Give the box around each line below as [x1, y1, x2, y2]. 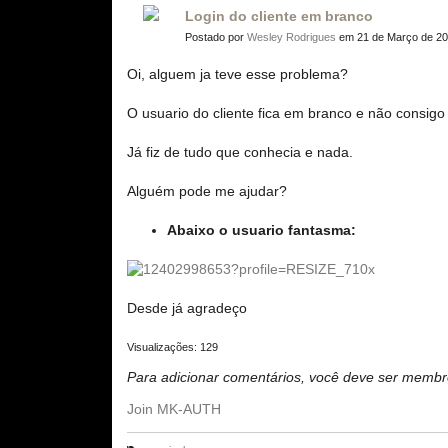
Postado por [185, 31, 247, 43]
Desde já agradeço [127, 300, 247, 316]
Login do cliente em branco [185, 8, 373, 24]
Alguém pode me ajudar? [127, 183, 287, 199]
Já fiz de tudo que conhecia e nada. [127, 144, 353, 160]
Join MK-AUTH [127, 401, 221, 417]
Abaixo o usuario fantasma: [167, 222, 356, 238]
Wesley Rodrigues [247, 31, 336, 43]
